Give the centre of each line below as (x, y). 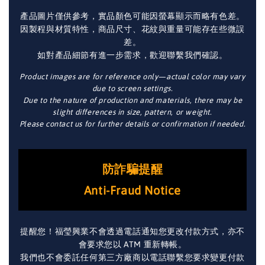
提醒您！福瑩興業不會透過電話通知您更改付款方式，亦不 (132, 231)
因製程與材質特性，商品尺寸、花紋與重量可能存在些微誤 (132, 29)
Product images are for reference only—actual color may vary (132, 76)
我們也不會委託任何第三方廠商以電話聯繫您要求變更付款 (132, 257)
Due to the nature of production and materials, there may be (132, 100)
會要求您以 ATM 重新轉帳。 (132, 244)
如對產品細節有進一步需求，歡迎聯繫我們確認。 (132, 55)
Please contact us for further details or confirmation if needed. (132, 124)
